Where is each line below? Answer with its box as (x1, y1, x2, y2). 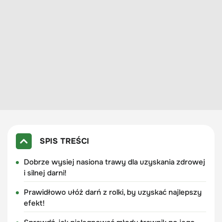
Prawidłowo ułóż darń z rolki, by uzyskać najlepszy (23, 187, 202, 197)
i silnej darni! (23, 167, 66, 178)
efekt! (23, 198, 45, 208)
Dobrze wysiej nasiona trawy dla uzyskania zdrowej (23, 157, 205, 167)
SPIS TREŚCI (39, 135, 89, 146)
